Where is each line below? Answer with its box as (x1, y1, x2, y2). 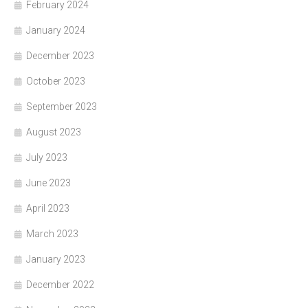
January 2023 (26, 254, 85, 265)
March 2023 (26, 228, 78, 240)
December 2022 (26, 279, 94, 291)
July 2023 (26, 152, 67, 164)
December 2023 (26, 50, 94, 62)
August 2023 (26, 126, 81, 138)
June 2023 (26, 177, 71, 189)
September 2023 (26, 101, 97, 113)
